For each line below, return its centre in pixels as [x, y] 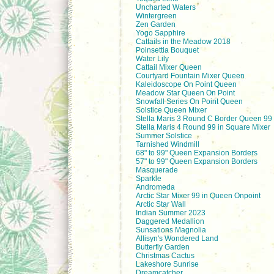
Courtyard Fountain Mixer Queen [190, 76]
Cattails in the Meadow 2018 [183, 42]
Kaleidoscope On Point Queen [186, 84]
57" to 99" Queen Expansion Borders [197, 161]
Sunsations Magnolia [171, 230]
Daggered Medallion [170, 221]
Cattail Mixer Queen [169, 67]
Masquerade [157, 170]
